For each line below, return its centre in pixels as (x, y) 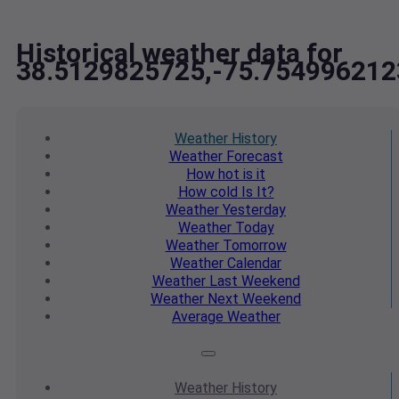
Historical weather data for (179, 53)
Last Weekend (252, 281)
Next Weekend (252, 299)
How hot (213, 175)
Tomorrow (252, 246)
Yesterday (252, 210)
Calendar (252, 264)
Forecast (252, 157)
